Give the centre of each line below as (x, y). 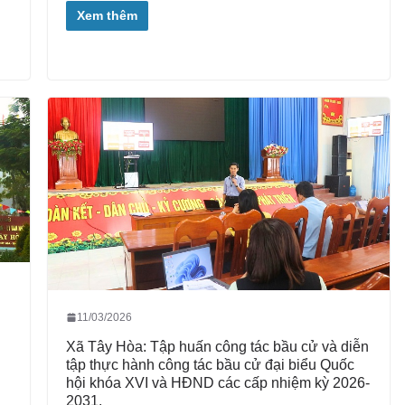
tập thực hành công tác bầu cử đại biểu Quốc (210, 364)
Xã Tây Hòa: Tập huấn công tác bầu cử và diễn (217, 346)
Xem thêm (107, 15)
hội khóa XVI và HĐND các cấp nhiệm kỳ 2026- (217, 382)
